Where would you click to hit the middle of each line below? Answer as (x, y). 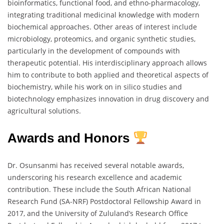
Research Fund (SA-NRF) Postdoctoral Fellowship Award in (104, 201)
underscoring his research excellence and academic (95, 177)
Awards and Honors (70, 138)
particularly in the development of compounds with (94, 51)
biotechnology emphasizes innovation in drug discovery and (108, 99)
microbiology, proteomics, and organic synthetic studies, (101, 39)
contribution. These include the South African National (99, 189)
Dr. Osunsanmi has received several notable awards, (96, 165)
